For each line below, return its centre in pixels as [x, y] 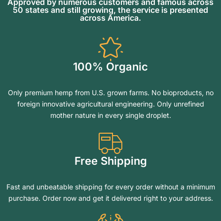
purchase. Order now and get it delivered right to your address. [110, 198]
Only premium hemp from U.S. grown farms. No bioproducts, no [110, 92]
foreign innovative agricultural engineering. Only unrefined [110, 104]
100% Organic [110, 66]
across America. [110, 18]
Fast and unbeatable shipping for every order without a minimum [110, 186]
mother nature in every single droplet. [110, 115]
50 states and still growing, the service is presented [110, 10]
